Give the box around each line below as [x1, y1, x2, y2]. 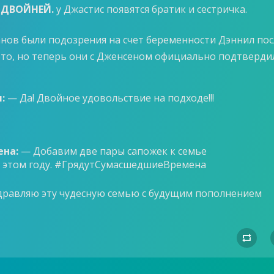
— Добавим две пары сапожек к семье [18, 144, 207, 158]
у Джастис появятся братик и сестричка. [54, 2, 248, 17]
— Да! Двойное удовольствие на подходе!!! [5, 91, 215, 105]
